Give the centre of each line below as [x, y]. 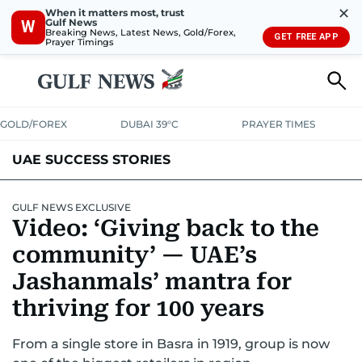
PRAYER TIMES [278, 124]
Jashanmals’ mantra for [152, 282]
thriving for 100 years [138, 308]
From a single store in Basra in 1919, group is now [171, 344]
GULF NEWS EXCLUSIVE [72, 207]
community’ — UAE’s [135, 255]
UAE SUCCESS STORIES [91, 160]
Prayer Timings [80, 42]
